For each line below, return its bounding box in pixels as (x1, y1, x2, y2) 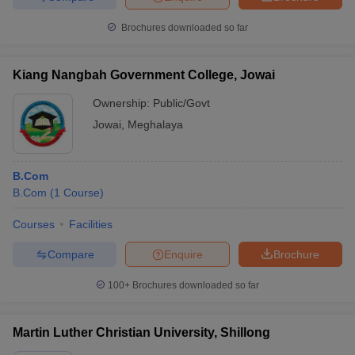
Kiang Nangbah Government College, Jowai (13, 68, 275, 82)
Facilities (69, 218, 113, 231)
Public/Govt (153, 97, 210, 109)
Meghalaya (128, 118, 183, 131)
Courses (13, 218, 55, 231)
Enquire (164, 247, 203, 261)
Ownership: (93, 97, 153, 109)
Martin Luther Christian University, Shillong (13, 326, 270, 339)
